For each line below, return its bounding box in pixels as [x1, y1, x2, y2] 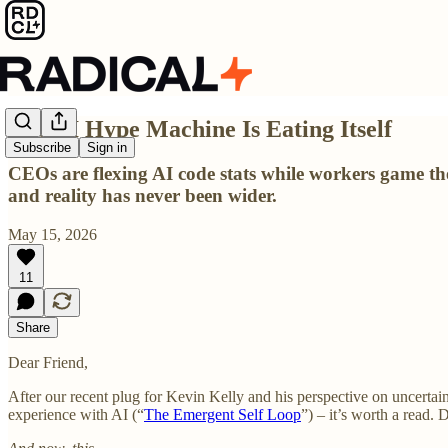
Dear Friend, [8, 353, 88, 371]
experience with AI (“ [8, 405, 144, 423]
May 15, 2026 [8, 225, 97, 243]
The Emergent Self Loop [144, 405, 301, 423]
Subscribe [13, 140, 71, 156]
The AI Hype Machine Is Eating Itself [8, 115, 392, 142]
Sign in [87, 140, 127, 156]
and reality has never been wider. [8, 184, 277, 206]
